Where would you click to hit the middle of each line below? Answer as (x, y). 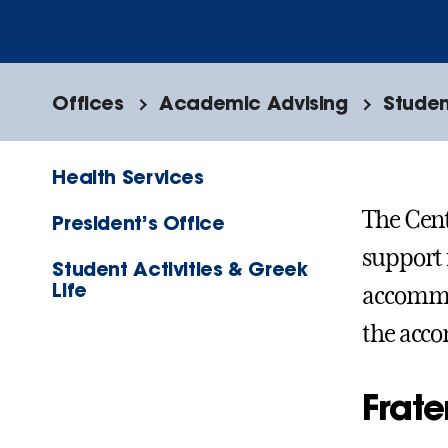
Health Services (128, 177)
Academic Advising (253, 103)
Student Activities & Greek (180, 269)
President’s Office (138, 223)
